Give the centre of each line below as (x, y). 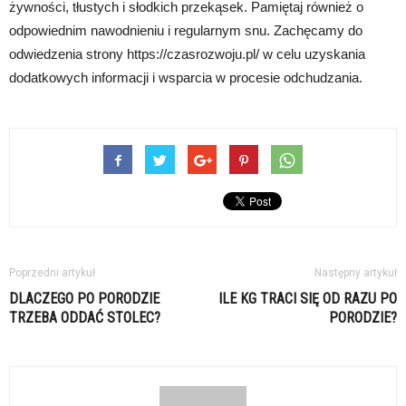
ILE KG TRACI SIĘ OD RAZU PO (308, 299)
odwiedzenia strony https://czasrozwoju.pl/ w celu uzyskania (187, 54)
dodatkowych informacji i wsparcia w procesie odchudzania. (186, 78)
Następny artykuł (356, 273)
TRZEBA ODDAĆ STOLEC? (85, 318)
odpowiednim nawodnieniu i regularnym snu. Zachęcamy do (186, 31)
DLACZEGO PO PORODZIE (84, 299)
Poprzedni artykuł (52, 273)
